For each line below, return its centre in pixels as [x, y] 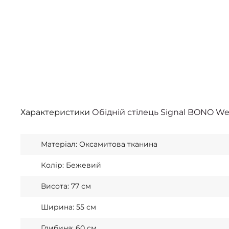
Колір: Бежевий [71, 165]
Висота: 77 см [66, 186]
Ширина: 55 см [68, 207]
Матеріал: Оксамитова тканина [99, 144]
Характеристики [56, 112]
